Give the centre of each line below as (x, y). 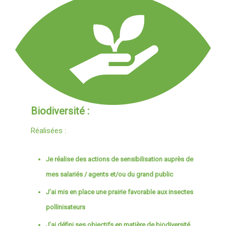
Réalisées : (49, 130)
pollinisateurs (66, 207)
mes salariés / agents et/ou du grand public (110, 174)
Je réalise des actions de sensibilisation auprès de (120, 159)
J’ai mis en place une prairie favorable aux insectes (120, 192)
